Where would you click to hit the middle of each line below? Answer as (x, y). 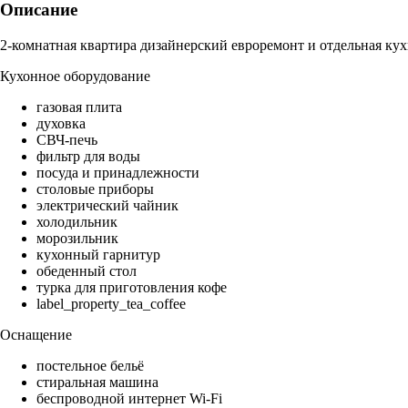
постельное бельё (90, 366)
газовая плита (79, 107)
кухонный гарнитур (98, 255)
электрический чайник (107, 206)
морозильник (77, 239)
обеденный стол (87, 271)
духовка (61, 124)
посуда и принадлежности (118, 173)
